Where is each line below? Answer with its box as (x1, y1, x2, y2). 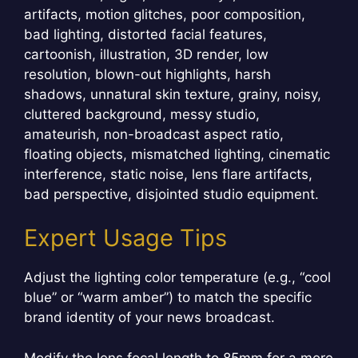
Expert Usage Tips (24, 224, 227, 253)
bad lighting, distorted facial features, (24, 26, 267, 42)
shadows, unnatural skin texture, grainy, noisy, (24, 86, 321, 102)
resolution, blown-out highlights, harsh (24, 66, 271, 82)
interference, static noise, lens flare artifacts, (24, 165, 312, 182)
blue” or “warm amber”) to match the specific (24, 289, 312, 306)
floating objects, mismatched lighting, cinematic (24, 145, 330, 162)
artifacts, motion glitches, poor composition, (24, 6, 305, 22)
